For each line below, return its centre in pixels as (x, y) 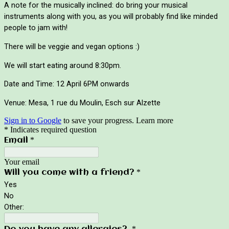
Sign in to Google (33, 120)
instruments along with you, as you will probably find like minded (111, 17)
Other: (14, 207)
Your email (22, 162)
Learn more (155, 120)
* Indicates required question (50, 129)
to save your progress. (99, 120)
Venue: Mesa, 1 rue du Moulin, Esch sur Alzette (82, 102)
